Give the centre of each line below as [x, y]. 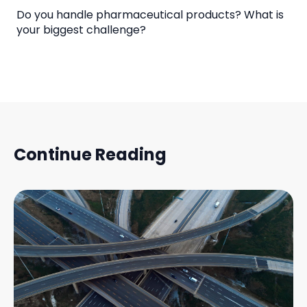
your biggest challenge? [81, 30]
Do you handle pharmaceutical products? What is [150, 15]
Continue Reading [90, 154]
